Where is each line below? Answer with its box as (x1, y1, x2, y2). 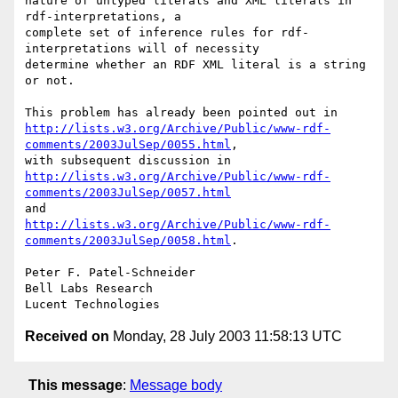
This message (28, 377, 123, 393)
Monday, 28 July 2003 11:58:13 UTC (109, 329, 342, 345)
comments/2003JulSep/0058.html (25, 234, 231, 248)
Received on (25, 329, 109, 345)
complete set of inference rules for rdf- (25, 26, 309, 40)
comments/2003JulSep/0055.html (25, 138, 231, 152)
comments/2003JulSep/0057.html (25, 186, 231, 200)
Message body (130, 377, 222, 393)
